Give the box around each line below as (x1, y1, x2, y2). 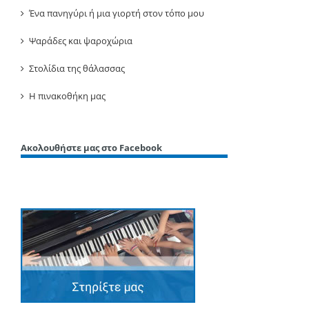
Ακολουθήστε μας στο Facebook (21, 141, 162, 154)
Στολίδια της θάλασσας (29, 61, 125, 74)
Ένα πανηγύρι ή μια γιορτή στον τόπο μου (29, 6, 204, 19)
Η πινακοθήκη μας (29, 89, 106, 102)
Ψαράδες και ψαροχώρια (29, 34, 132, 47)
